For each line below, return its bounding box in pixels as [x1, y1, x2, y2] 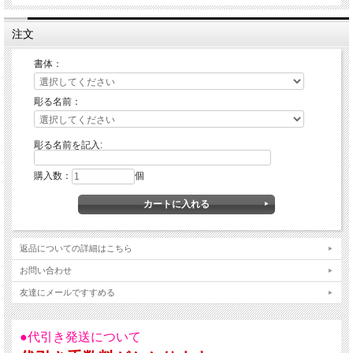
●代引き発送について [20, 329, 141, 344]
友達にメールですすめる [20, 287, 115, 297]
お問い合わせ [20, 265, 72, 275]
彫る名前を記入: [34, 139, 102, 150]
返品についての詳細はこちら [20, 243, 132, 253]
